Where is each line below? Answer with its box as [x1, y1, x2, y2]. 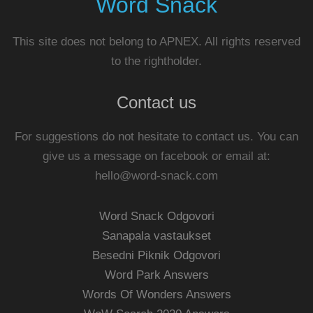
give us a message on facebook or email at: [43, 150, 270, 163]
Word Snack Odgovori [99, 210, 214, 223]
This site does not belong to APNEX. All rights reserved [13, 35, 300, 48]
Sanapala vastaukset [102, 229, 211, 242]
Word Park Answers [104, 268, 209, 282]
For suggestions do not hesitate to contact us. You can [15, 130, 298, 143]
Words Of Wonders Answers [82, 288, 231, 301]
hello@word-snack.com [95, 169, 218, 182]
